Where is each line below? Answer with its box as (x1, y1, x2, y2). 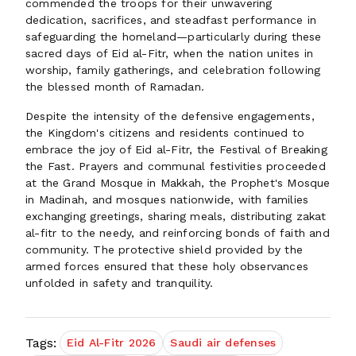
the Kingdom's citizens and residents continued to (25, 126, 305, 139)
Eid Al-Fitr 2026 (67, 336, 157, 349)
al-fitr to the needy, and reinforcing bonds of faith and (25, 226, 330, 239)
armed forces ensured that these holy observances (25, 260, 309, 273)
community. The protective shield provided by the (25, 243, 304, 256)
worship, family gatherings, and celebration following (25, 64, 321, 76)
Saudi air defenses (170, 336, 277, 349)
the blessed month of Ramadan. (25, 80, 205, 93)
